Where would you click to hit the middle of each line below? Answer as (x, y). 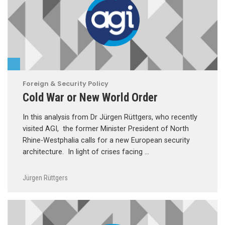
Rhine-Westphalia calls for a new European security (106, 140)
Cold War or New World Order (90, 97)
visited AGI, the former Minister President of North (106, 129)
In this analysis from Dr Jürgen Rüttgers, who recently (110, 117)
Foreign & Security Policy (66, 83)
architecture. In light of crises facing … (86, 152)
